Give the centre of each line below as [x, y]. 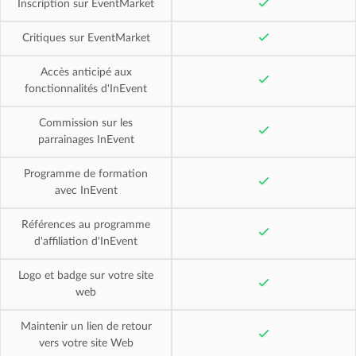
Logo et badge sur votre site [86, 275]
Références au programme [86, 224]
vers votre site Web [86, 343]
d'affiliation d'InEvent [86, 241]
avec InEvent [86, 190]
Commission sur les [86, 123]
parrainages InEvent [86, 139]
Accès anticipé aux [86, 72]
